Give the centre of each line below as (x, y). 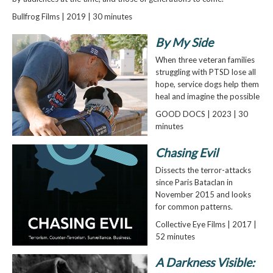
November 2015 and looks (203, 194)
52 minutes (175, 236)
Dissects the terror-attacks (203, 170)
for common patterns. (194, 206)
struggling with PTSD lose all (205, 72)
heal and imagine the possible (207, 97)
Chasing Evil (186, 152)
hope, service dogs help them (207, 84)
